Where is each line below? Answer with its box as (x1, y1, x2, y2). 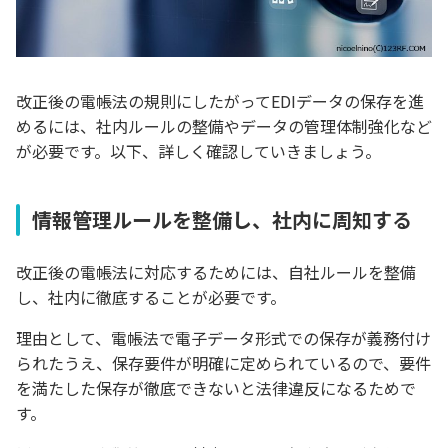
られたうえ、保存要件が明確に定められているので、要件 (16, 351, 431, 376)
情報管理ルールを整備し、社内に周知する (32, 205, 412, 235)
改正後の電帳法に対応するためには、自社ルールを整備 (16, 260, 416, 285)
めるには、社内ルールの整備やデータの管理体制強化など (16, 114, 432, 139)
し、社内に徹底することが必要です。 (16, 285, 286, 310)
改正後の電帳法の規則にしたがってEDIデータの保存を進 (16, 89, 424, 114)
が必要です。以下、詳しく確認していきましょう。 (16, 139, 381, 164)
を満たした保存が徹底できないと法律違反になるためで (16, 376, 416, 401)
